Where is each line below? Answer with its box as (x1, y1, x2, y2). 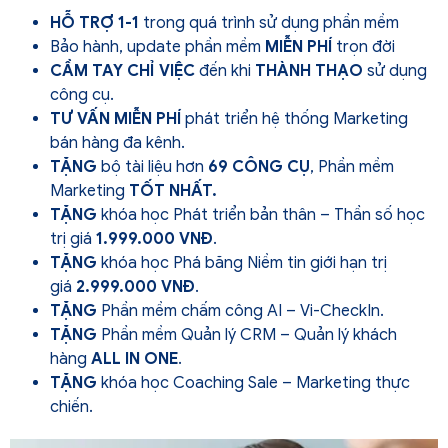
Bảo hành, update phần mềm (50, 36, 265, 57)
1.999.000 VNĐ (96, 228, 213, 249)
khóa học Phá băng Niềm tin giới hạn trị (97, 252, 387, 273)
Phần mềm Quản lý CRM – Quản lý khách (97, 324, 397, 345)
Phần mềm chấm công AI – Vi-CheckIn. (97, 300, 384, 321)
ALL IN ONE (91, 348, 178, 369)
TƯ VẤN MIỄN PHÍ (50, 108, 181, 129)
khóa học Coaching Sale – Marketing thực (101, 372, 410, 393)
